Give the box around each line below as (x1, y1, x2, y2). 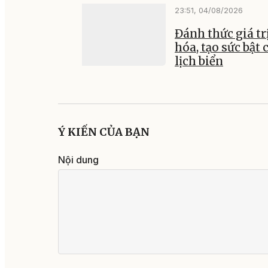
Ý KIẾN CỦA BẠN (58, 124, 150, 139)
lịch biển (175, 54, 223, 68)
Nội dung (58, 153, 99, 166)
